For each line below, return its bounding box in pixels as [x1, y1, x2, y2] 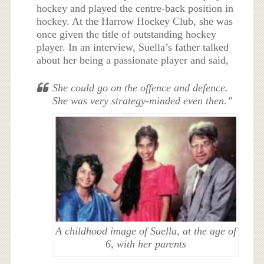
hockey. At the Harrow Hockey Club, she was [37, 15, 233, 27]
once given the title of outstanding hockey [37, 28, 217, 40]
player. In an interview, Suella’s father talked [37, 41, 229, 53]
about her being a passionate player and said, [37, 54, 229, 66]
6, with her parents [105, 237, 186, 250]
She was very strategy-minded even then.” [52, 94, 233, 107]
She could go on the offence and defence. [52, 81, 229, 94]
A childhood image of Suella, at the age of [55, 225, 236, 237]
